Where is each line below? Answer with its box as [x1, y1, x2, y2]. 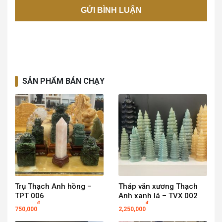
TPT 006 [15, 191, 44, 201]
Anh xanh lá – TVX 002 [118, 191, 198, 201]
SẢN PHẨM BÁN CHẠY [22, 76, 105, 86]
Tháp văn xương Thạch [118, 182, 198, 191]
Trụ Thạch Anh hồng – [15, 182, 92, 191]
